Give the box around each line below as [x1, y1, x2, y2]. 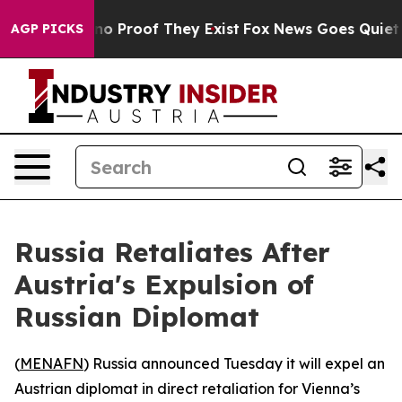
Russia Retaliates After [14, 235, 330, 269]
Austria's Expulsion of [14, 267, 314, 301]
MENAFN [20, 354, 83, 372]
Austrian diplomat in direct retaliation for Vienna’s [14, 380, 360, 398]
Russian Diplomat [14, 300, 259, 334]
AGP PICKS [11, 21, 83, 37]
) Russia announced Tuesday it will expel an [83, 354, 385, 372]
